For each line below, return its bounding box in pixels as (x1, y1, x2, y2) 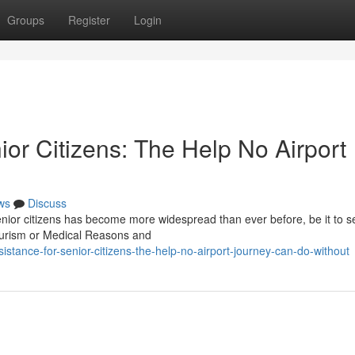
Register (68, 12, 110, 28)
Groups (7, 12, 44, 28)
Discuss (28, 195, 67, 211)
